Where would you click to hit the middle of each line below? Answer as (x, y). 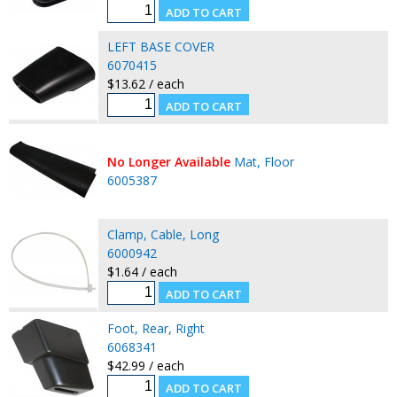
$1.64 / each (142, 271)
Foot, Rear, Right (156, 328)
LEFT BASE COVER (160, 46)
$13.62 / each (145, 83)
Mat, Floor (264, 161)
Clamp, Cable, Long (163, 234)
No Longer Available (168, 161)
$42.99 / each (145, 365)
